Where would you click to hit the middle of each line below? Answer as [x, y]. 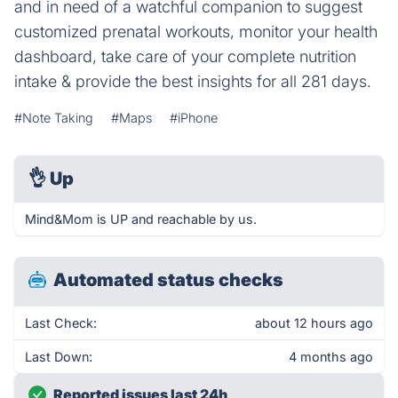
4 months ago [331, 357]
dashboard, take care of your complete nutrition [185, 56]
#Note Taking [54, 118]
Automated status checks [168, 280]
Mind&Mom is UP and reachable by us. [141, 219]
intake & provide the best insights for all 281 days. [193, 81]
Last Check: [61, 323]
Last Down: [59, 357]
